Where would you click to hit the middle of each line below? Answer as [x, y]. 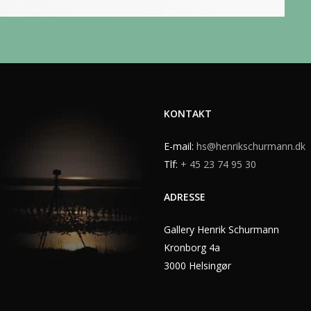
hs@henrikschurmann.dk [251, 146]
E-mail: [180, 146]
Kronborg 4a [192, 248]
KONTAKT [187, 114]
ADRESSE [184, 197]
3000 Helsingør [197, 266]
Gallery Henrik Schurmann [221, 230]
